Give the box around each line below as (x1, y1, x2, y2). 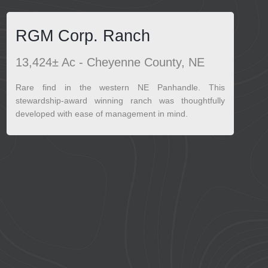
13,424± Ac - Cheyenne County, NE (16, 56, 205, 69)
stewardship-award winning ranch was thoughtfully (16, 96, 225, 105)
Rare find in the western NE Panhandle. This (16, 83, 225, 92)
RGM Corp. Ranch (16, 26, 150, 45)
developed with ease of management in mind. (16, 109, 188, 118)
